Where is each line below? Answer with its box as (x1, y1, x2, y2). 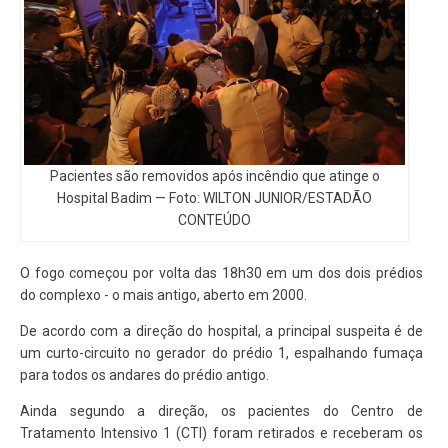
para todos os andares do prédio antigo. (20, 366, 269, 383)
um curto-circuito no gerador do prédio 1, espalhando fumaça (20, 344, 423, 361)
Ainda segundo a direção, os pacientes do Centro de (20, 402, 423, 419)
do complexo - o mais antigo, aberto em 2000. (20, 286, 307, 303)
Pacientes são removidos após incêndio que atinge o (49, 167, 380, 184)
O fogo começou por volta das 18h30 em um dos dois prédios (20, 264, 423, 281)
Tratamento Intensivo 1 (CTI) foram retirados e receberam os (20, 424, 423, 441)
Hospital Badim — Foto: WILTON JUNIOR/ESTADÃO (57, 189, 372, 206)
